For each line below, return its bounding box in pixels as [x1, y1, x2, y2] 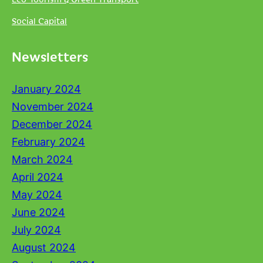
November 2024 [12, 100, 93, 113]
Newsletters [12, 47, 88, 65]
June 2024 [12, 206, 65, 218]
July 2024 [12, 224, 61, 236]
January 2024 [12, 83, 81, 95]
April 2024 [12, 171, 63, 183]
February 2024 [12, 136, 85, 148]
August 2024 [12, 241, 76, 254]
